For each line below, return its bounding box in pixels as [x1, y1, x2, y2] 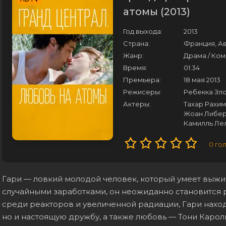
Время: [123, 64, 147, 72]
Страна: [123, 39, 150, 47]
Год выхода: [123, 27, 162, 35]
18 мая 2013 [184, 76, 220, 84]
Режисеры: [123, 88, 161, 96]
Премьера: [123, 76, 161, 84]
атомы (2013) [123, 6, 190, 18]
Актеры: [123, 100, 151, 108]
